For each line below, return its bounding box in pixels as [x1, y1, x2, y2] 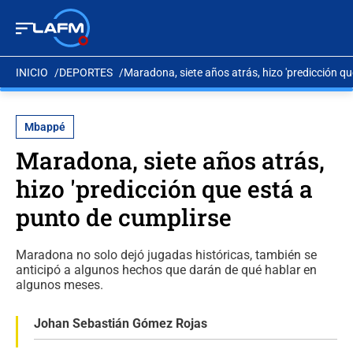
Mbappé [24, 121, 65, 133]
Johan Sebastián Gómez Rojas [34, 316, 207, 331]
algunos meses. [16, 277, 103, 292]
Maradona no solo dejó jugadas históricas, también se [16, 247, 317, 262]
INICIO [16, 65, 48, 79]
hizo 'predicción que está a [16, 173, 313, 204]
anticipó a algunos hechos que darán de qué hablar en [16, 262, 317, 277]
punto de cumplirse [16, 202, 232, 232]
